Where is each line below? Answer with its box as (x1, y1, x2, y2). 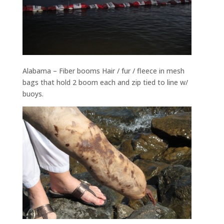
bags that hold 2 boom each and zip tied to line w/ (22, 77, 188, 87)
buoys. (22, 88, 43, 98)
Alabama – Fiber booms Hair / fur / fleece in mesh (22, 65, 184, 75)
